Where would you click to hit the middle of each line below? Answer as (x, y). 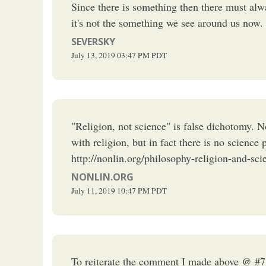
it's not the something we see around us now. (167, 22)
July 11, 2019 (93, 190)
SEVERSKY (93, 41)
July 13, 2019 (93, 55)
